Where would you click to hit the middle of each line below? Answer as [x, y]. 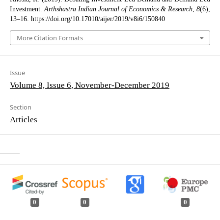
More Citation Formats [50, 38]
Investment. [27, 9]
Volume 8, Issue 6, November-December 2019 [89, 85]
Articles [23, 119]
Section [20, 107]
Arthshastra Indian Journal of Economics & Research [118, 9]
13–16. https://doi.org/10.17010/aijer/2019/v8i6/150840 [87, 19]
